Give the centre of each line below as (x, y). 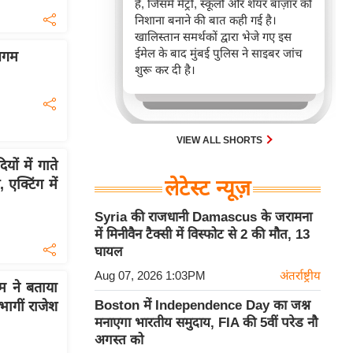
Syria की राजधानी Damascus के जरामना (203, 217)
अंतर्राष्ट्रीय (300, 276)
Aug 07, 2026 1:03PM (150, 276)
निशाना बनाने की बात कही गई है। (206, 20)
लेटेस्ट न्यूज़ (208, 189)
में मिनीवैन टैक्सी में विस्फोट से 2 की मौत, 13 (202, 235)
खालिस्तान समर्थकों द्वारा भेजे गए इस (213, 37)
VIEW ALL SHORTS (221, 141)
